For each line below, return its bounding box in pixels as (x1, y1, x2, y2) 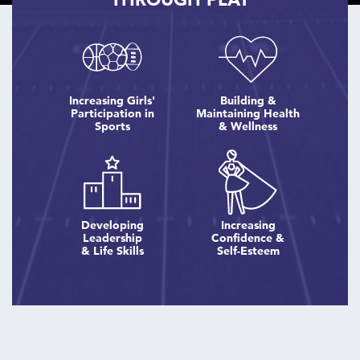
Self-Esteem (216, 243, 280, 258)
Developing (80, 217, 144, 232)
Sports (94, 118, 130, 133)
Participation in (70, 105, 154, 121)
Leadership (82, 230, 142, 245)
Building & (219, 92, 276, 108)
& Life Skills (80, 243, 144, 258)
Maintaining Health (196, 105, 300, 121)
